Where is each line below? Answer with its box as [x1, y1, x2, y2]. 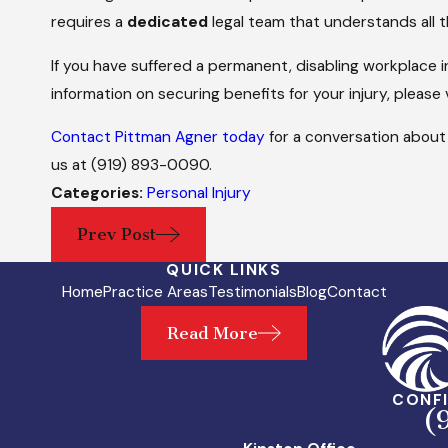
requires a [51, 12, 128, 33]
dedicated [127, 12, 209, 33]
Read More [166, 322, 258, 343]
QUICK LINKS [166, 259, 282, 280]
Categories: [51, 183, 148, 204]
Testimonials [207, 281, 297, 302]
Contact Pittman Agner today [51, 127, 266, 148]
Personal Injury [147, 183, 252, 204]
